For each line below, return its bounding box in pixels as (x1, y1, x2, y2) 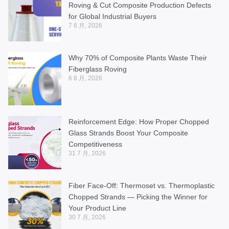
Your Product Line (68, 203, 126, 212)
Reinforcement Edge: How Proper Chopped (68, 117, 209, 126)
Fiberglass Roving (68, 64, 127, 73)
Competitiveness (68, 140, 122, 148)
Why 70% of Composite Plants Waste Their (68, 53, 207, 62)
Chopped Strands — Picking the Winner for (68, 192, 208, 201)
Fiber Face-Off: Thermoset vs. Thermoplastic (68, 181, 215, 190)
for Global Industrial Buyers (68, 12, 156, 20)
